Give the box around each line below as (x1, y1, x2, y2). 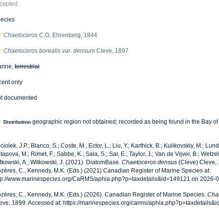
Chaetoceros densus (121, 159, 177, 166)
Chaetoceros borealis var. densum (3, 47, 95, 54)
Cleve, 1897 (94, 47, 129, 54)
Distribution (3, 119, 31, 125)
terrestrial (14, 63, 40, 70)
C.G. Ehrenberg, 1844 (37, 32, 97, 39)
